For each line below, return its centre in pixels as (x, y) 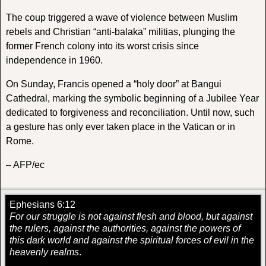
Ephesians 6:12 (42, 204)
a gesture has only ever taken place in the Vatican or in (120, 126)
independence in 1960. (54, 60)
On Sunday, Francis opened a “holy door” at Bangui (113, 84)
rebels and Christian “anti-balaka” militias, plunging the (120, 31)
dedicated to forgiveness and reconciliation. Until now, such (130, 112)
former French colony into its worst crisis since (102, 46)
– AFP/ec (25, 164)
